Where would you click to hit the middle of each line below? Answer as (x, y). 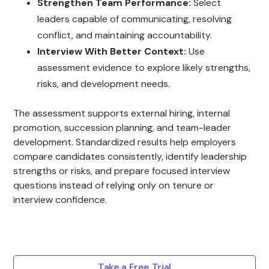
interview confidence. (60, 199)
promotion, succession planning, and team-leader (122, 127)
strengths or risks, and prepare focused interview (122, 171)
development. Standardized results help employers (125, 142)
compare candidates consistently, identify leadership (130, 156)
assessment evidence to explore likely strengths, (144, 67)
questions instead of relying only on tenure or (114, 185)
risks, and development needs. (104, 83)
